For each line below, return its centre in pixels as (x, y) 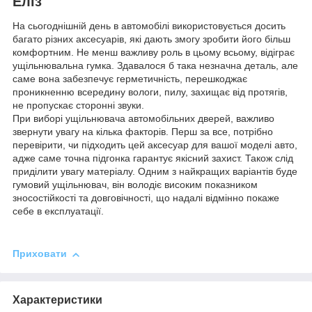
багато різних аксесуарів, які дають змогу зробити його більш (151, 39)
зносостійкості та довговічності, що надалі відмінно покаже (146, 198)
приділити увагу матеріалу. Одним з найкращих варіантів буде (155, 172)
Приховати (40, 254)
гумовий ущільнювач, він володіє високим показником (135, 185)
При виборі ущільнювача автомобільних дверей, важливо (143, 119)
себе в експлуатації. (58, 211)
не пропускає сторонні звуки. (78, 106)
